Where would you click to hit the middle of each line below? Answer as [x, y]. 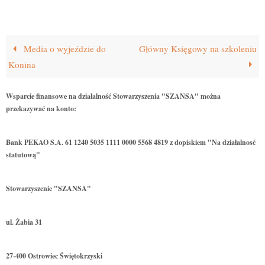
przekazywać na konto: [41, 109]
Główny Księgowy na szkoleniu [198, 49]
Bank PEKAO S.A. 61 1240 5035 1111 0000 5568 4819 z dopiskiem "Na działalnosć [131, 143]
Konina [22, 65]
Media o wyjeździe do [63, 49]
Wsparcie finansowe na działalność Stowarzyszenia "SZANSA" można [113, 96]
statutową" [23, 155]
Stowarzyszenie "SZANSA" [49, 189]
